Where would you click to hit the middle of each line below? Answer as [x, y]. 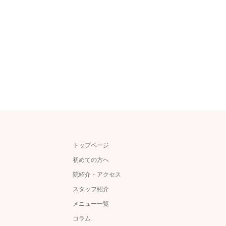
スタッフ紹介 [91, 189]
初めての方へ [91, 160]
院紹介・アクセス [97, 175]
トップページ [91, 146]
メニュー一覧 [91, 204]
